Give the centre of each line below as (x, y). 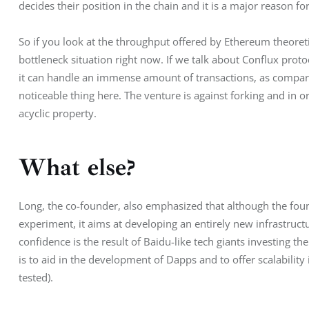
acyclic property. (58, 113)
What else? (77, 168)
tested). (36, 277)
